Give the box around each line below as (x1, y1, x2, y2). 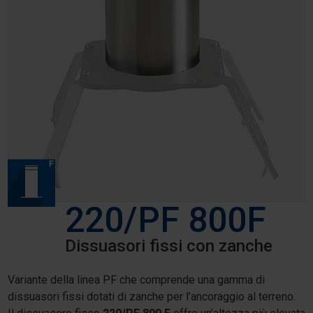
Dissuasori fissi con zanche (64, 236, 272, 256)
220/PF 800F (64, 200, 266, 241)
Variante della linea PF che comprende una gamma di (7, 273, 265, 287)
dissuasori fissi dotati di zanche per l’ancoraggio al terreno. (7, 290, 296, 304)
